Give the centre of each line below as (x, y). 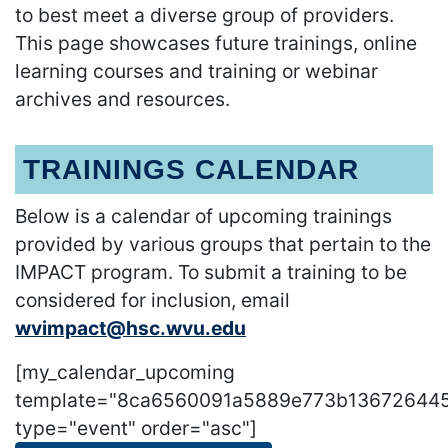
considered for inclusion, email (152, 299)
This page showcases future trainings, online (216, 42)
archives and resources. (122, 98)
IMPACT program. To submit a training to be (211, 271)
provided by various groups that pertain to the (223, 243)
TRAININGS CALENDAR (191, 169)
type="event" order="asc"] (136, 427)
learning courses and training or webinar (196, 70)
